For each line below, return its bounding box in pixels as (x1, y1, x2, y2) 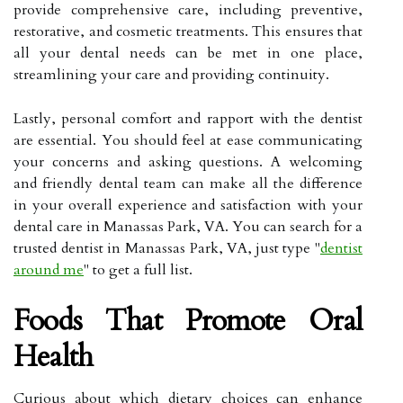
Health (13, 336, 94, 377)
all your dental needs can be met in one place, (13, 42, 363, 63)
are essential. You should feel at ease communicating (13, 130, 363, 150)
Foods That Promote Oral (13, 300, 363, 341)
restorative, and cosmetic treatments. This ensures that (13, 21, 363, 41)
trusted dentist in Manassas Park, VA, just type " (13, 237, 320, 258)
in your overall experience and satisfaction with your (13, 194, 363, 215)
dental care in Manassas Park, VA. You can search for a (13, 216, 363, 237)
